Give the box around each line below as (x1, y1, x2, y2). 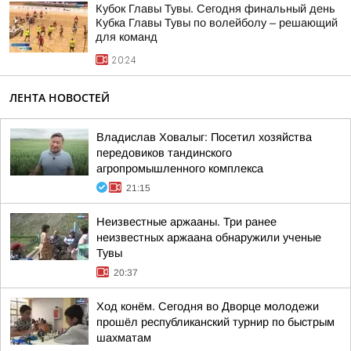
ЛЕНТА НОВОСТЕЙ (9, 90, 110, 105)
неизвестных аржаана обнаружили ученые (96, 231, 321, 244)
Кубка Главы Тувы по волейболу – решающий (96, 16, 338, 29)
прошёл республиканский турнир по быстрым (96, 316, 335, 328)
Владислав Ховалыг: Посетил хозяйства (96, 131, 312, 143)
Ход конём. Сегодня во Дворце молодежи (96, 300, 319, 313)
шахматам (96, 331, 151, 344)
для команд (96, 31, 157, 43)
